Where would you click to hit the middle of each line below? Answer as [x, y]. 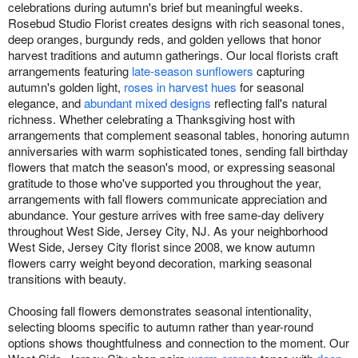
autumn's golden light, [66, 86]
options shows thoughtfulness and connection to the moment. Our [179, 342]
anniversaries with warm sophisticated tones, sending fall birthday [178, 150]
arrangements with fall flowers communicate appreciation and [167, 198]
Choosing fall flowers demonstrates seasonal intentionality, [160, 310]
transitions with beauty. [67, 278]
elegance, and [46, 102]
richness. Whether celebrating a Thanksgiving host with [151, 118]
